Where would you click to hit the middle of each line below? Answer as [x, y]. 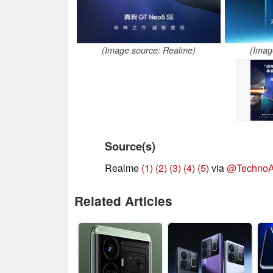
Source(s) [130, 146]
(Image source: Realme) [148, 50]
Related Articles [123, 201]
